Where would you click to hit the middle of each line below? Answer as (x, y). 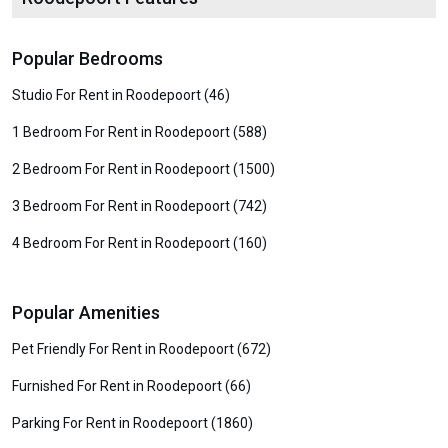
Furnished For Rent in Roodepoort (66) (131, 386)
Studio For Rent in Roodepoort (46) (121, 95)
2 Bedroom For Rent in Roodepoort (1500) (143, 169)
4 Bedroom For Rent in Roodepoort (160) (139, 243)
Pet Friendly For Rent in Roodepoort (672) (141, 349)
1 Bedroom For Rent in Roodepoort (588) (139, 132)
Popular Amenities (86, 312)
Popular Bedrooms (87, 58)
